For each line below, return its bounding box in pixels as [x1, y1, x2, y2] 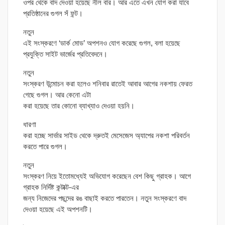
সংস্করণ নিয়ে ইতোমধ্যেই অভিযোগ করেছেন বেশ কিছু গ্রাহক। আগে [23, 172, 191, 181]
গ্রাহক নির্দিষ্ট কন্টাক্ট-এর [23, 183, 79, 192]
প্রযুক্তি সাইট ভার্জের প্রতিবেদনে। [23, 50, 107, 59]
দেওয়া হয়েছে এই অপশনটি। [23, 205, 92, 214]
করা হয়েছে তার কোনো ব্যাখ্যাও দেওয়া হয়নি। [23, 101, 135, 110]
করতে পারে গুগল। [23, 142, 67, 151]
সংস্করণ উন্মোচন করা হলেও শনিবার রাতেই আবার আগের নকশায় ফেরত [23, 79, 192, 88]
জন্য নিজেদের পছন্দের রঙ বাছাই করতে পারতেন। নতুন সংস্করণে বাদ [23, 194, 186, 203]
